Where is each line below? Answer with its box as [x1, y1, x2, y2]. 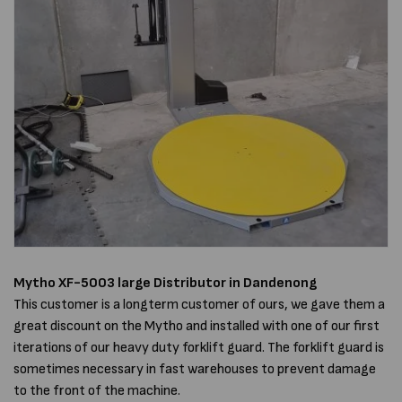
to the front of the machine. [13, 381, 183, 399]
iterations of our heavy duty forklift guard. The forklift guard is [13, 338, 384, 356]
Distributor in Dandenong [153, 274, 317, 292]
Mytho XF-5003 [13, 274, 115, 292]
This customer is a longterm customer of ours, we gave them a [13, 295, 385, 313]
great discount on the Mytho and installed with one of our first [13, 317, 380, 335]
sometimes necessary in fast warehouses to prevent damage [13, 360, 376, 378]
